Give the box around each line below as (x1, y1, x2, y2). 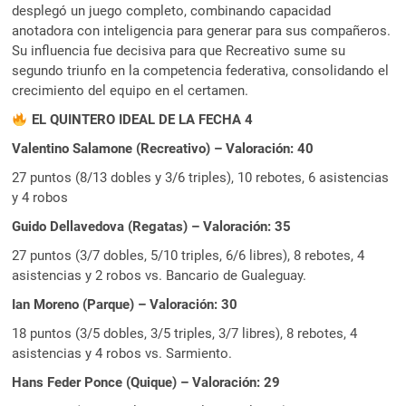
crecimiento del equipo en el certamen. (12, 82, 249, 100)
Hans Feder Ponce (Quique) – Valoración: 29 (12, 374, 281, 391)
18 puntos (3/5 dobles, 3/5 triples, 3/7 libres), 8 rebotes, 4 (12, 325, 358, 343)
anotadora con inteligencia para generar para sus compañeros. (12, 23, 391, 40)
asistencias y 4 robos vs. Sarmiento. (12, 345, 233, 362)
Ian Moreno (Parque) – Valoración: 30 (12, 296, 238, 314)
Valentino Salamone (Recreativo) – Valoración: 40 (12, 140, 314, 158)
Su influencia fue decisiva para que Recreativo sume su (12, 43, 346, 60)
